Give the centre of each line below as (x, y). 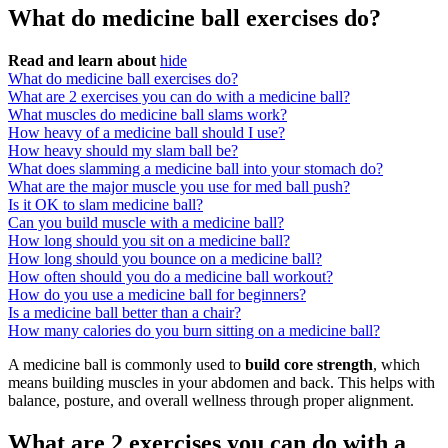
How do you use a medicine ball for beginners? (157, 295)
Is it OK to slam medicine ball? (105, 205)
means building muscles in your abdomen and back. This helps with (221, 383)
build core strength (309, 365)
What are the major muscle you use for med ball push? (179, 187)
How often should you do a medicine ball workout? (170, 277)
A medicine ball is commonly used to (126, 365)
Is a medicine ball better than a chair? (124, 313)
